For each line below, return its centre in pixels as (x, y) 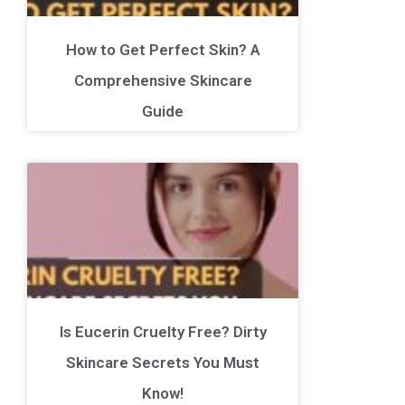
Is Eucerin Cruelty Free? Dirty (163, 331)
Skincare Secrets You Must (163, 362)
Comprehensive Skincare (163, 80)
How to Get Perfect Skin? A (163, 49)
